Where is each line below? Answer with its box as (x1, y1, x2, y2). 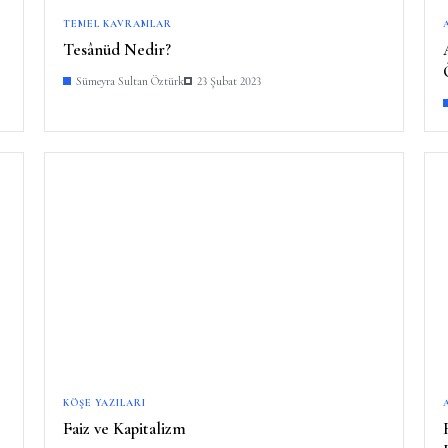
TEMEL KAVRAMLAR (63, 17, 172, 30)
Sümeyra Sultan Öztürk (76, 73, 184, 88)
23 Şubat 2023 (197, 73, 261, 88)
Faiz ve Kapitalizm (63, 417, 186, 439)
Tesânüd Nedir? (63, 38, 171, 60)
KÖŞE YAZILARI (63, 396, 146, 409)
